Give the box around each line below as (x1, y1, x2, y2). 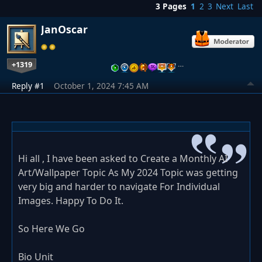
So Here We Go (18, 222, 85, 235)
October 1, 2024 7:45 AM (54, 80, 149, 91)
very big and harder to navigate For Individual (18, 180, 220, 193)
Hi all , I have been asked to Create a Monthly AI (18, 151, 227, 165)
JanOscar (41, 22, 88, 36)
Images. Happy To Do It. (18, 194, 123, 207)
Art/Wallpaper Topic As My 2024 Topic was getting (18, 166, 238, 179)
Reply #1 (12, 80, 44, 91)
